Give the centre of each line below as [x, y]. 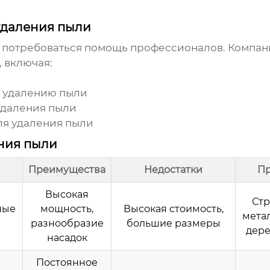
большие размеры [173, 224]
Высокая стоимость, [173, 209]
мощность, [67, 209]
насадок [67, 238]
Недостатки [173, 170]
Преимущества [67, 170]
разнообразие [67, 224]
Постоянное [67, 263]
